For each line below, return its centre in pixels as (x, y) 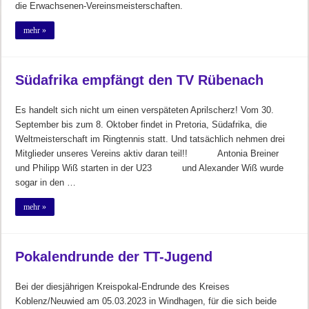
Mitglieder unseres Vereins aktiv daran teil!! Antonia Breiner (147, 153)
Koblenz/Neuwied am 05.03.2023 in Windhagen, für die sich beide (146, 301)
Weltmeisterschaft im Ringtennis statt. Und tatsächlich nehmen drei (150, 139)
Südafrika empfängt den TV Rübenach (140, 80)
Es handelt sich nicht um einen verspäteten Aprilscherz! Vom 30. (145, 110)
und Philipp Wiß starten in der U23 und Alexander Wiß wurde (150, 168)
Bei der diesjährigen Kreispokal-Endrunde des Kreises (123, 286)
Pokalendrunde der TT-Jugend (114, 256)
